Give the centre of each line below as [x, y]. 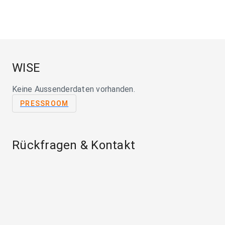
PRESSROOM [44, 103]
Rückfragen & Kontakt [74, 145]
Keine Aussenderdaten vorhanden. [74, 89]
